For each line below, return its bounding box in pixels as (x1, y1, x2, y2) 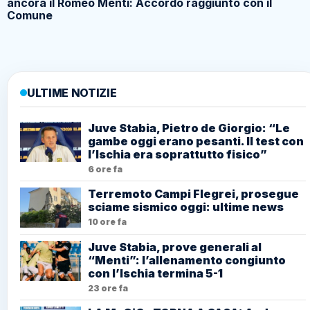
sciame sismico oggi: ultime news (88, 200, 284, 215)
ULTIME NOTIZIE (27, 86, 117, 100)
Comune (7, 8, 53, 23)
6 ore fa (88, 164, 122, 175)
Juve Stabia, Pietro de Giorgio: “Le (88, 121, 290, 136)
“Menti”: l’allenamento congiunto (88, 253, 286, 268)
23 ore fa (88, 283, 128, 294)
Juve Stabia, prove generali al (88, 240, 262, 255)
